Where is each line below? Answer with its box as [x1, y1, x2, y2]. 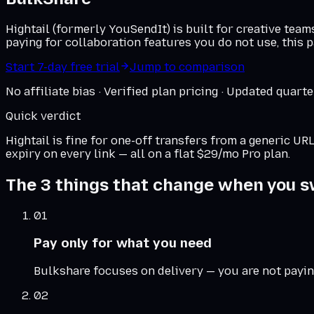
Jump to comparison [130, 60, 245, 74]
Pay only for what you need [34, 235, 212, 252]
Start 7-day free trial [6, 60, 120, 74]
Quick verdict [6, 109, 81, 123]
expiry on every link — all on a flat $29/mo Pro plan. [6, 146, 290, 161]
